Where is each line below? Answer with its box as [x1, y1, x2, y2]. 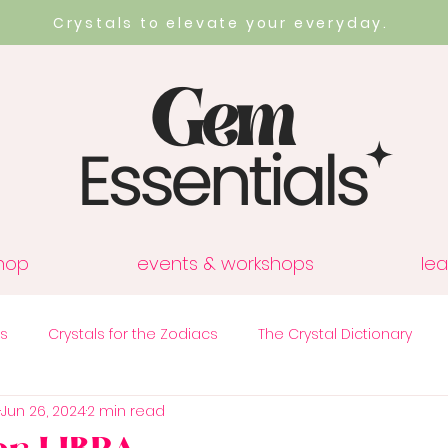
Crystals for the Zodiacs [48, 324, 218, 345]
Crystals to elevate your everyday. [52, 13, 390, 33]
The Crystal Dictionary [258, 324, 412, 345]
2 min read [87, 401, 165, 422]
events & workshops [136, 250, 314, 276]
